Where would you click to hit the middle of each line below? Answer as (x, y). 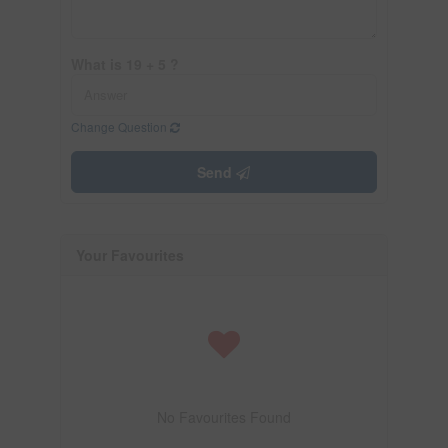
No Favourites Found (223, 416)
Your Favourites (129, 254)
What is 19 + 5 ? (124, 63)
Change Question (120, 126)
